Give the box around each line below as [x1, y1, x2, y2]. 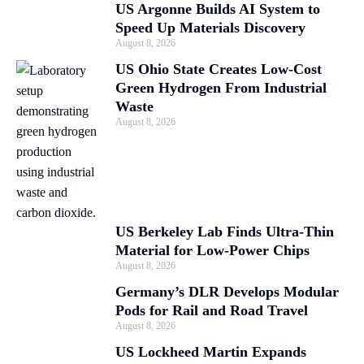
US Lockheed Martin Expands [115, 343, 306, 360]
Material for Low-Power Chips [115, 241, 310, 258]
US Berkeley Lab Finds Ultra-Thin [115, 223, 334, 240]
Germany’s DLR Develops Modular [115, 283, 339, 300]
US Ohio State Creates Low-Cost [115, 60, 322, 77]
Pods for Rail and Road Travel [115, 301, 308, 318]
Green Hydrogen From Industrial [115, 79, 327, 96]
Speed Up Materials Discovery [115, 19, 305, 36]
